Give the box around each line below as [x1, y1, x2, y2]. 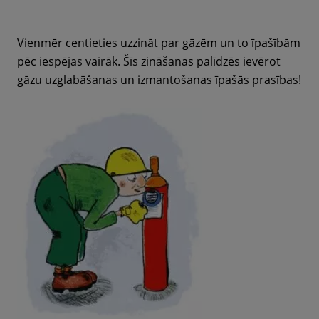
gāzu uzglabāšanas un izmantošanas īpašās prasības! [17, 72, 301, 88]
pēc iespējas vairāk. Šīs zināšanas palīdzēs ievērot [17, 53, 281, 69]
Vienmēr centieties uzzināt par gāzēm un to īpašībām [17, 35, 300, 51]
